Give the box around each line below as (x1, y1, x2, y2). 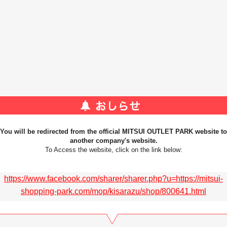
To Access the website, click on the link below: (45, 146, 182, 154)
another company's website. (69, 137, 158, 144)
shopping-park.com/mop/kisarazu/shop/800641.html (21, 187, 206, 196)
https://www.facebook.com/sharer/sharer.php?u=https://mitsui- (4, 174, 223, 183)
